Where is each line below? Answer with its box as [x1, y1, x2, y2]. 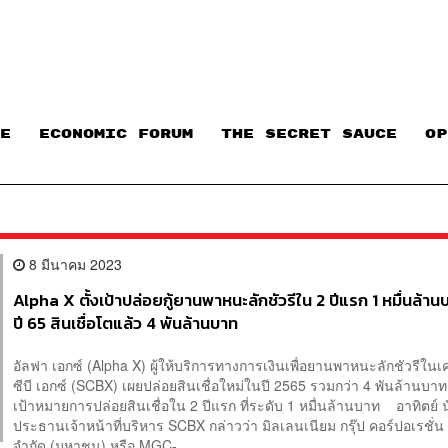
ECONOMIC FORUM [39, 126, 193, 141]
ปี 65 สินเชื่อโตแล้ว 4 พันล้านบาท [13, 311, 239, 337]
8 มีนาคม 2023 [25, 254, 123, 275]
